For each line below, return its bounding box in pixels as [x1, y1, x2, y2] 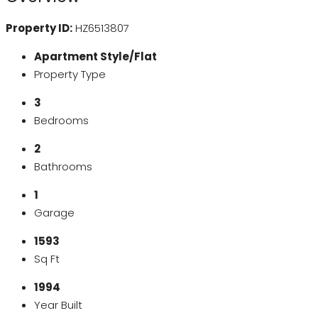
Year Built [34, 297, 82, 313]
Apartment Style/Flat [34, 49, 157, 65]
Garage [34, 205, 75, 221]
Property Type [34, 67, 106, 82]
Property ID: [6, 21, 72, 36]
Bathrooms [34, 159, 92, 175]
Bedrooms [34, 113, 89, 128]
